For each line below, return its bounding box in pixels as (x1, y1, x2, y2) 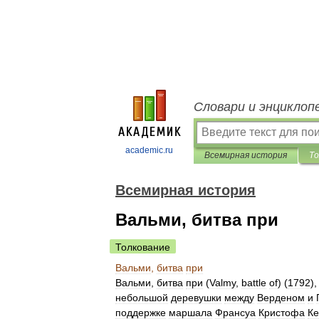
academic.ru (125, 145, 173, 155)
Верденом (257, 292, 305, 303)
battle (241, 277, 266, 288)
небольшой (115, 292, 168, 303)
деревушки (171, 292, 221, 303)
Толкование (115, 241, 170, 253)
